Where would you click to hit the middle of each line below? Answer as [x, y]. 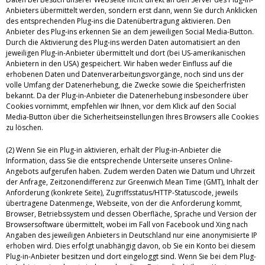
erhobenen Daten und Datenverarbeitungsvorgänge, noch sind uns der [125, 75]
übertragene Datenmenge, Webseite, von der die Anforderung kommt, [124, 203]
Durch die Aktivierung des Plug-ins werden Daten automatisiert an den [123, 43]
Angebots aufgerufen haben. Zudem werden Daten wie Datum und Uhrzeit [130, 172]
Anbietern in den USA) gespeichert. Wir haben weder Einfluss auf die [119, 64]
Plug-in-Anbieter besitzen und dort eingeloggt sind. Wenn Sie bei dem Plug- [131, 257]
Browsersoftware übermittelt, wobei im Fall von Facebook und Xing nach [127, 225]
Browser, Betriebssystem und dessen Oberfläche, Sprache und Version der [131, 214]
